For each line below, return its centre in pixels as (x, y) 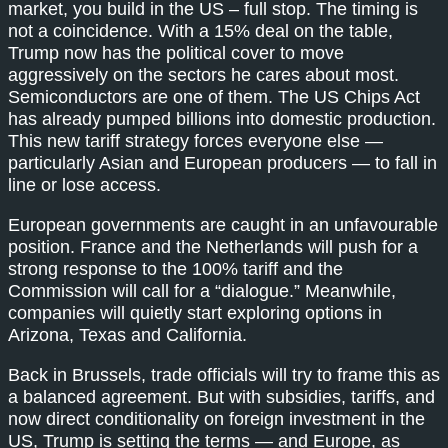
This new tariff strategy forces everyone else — (195, 140)
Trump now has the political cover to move (176, 52)
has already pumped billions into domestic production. (222, 118)
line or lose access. (84, 184)
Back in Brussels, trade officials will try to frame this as (224, 374)
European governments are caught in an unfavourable (223, 224)
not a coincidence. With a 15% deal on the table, (200, 30)
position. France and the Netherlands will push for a (213, 246)
